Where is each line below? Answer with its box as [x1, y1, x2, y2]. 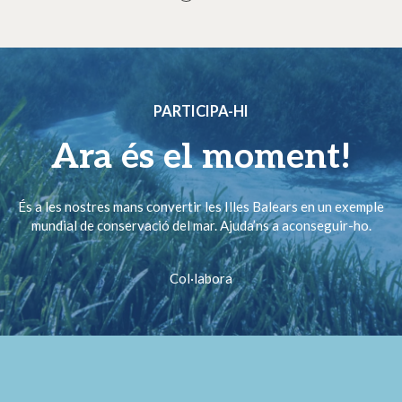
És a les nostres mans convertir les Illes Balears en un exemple [18, 197, 384, 214]
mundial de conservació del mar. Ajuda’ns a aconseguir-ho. [31, 216, 371, 233]
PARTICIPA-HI [153, 101, 249, 120]
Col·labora [170, 269, 232, 286]
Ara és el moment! [51, 136, 351, 179]
